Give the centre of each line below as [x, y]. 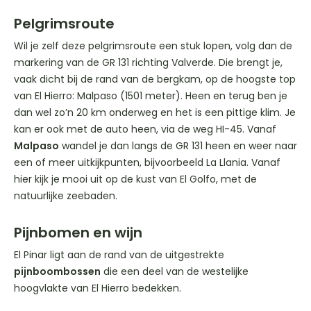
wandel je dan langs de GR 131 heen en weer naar [178, 146]
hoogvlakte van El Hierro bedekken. [98, 288]
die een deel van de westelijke [175, 272]
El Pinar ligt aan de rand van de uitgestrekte [119, 255]
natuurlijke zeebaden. [66, 196]
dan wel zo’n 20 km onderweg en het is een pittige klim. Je [155, 113]
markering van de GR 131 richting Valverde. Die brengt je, [148, 63]
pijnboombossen [57, 272]
